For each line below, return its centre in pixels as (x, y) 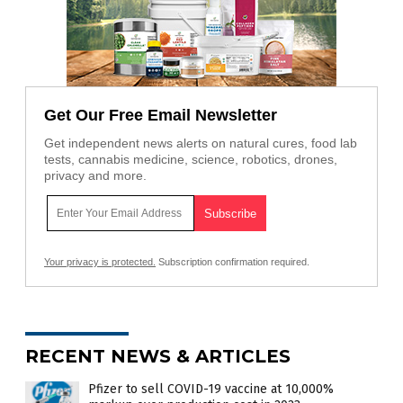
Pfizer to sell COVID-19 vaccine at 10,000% (211, 390)
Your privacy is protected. (100, 262)
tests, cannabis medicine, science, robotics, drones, (191, 160)
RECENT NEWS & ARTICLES (158, 357)
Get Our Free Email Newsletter (161, 116)
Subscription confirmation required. (233, 262)
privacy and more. (95, 176)
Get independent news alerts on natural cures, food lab (201, 143)
